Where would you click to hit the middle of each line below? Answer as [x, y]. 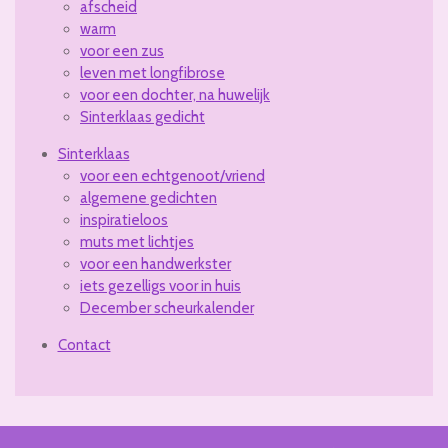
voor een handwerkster [155, 264]
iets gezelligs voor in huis [160, 286]
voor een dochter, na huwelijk [175, 95]
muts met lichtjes [137, 242]
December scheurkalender [167, 308]
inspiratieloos [124, 220]
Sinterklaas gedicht [142, 117]
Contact [84, 345]
